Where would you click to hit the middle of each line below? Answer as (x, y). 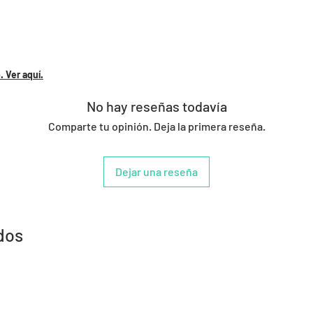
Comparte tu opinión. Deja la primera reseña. (156, 126)
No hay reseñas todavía (156, 106)
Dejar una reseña (156, 172)
